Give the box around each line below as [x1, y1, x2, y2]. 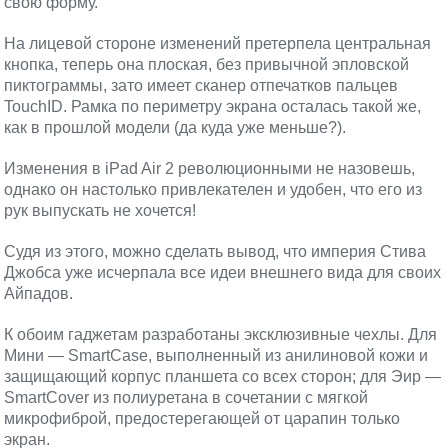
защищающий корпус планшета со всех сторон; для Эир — [4, 368, 442, 385]
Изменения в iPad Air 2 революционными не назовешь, [4, 160, 416, 177]
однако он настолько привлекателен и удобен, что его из [4, 181, 423, 198]
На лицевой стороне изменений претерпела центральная [4, 35, 432, 52]
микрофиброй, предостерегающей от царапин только [4, 410, 401, 427]
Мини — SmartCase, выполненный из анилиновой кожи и [4, 347, 429, 364]
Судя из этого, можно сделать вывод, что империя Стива [4, 243, 427, 260]
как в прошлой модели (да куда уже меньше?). [4, 119, 347, 136]
